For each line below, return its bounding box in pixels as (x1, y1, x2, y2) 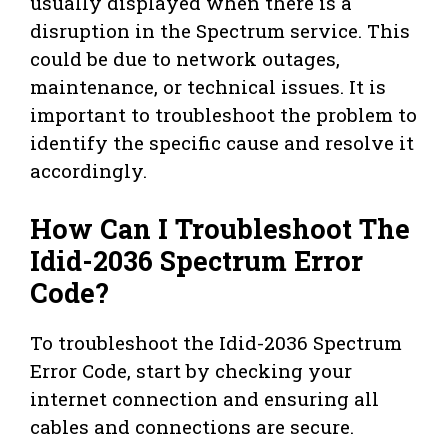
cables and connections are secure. (30, 414, 354, 440)
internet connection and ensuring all (30, 386, 379, 412)
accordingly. (30, 157, 147, 183)
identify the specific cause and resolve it (30, 129, 414, 155)
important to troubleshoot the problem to (30, 101, 417, 127)
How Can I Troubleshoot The (30, 211, 410, 247)
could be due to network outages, (30, 45, 340, 71)
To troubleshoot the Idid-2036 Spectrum (30, 330, 402, 356)
